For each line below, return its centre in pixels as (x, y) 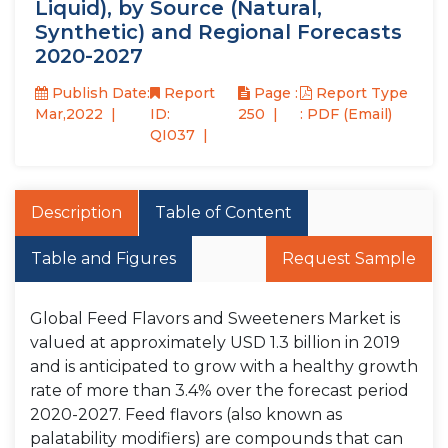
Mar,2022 (69, 114)
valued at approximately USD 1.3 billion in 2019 (215, 342)
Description (76, 212)
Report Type (360, 93)
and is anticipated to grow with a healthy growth (224, 366)
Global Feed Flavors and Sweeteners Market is (215, 318)
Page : (274, 93)
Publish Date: (99, 93)
